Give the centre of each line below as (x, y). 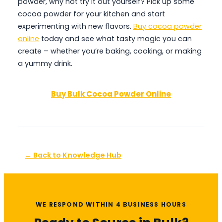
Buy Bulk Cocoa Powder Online (111, 94)
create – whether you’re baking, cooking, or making (110, 51)
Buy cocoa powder (167, 27)
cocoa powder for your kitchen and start (91, 14)
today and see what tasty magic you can (115, 39)
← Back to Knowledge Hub (73, 155)
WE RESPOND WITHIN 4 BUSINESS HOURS (111, 204)
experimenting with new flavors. (76, 27)
